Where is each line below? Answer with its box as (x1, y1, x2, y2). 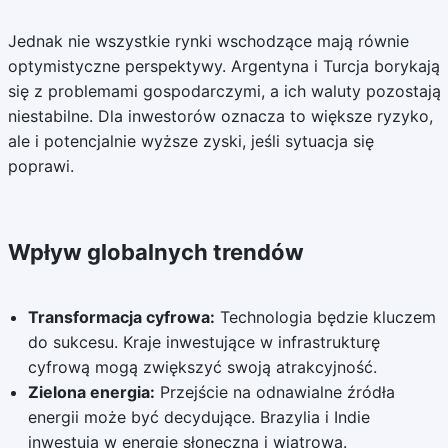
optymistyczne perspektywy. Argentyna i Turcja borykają (7, 56, 440, 76)
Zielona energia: (27, 382, 155, 402)
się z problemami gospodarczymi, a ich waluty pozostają (7, 81, 441, 101)
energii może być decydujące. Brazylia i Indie (27, 407, 370, 427)
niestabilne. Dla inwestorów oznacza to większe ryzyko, (7, 106, 433, 126)
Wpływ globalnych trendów (7, 239, 304, 265)
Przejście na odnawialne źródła (154, 382, 395, 402)
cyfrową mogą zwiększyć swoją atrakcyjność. (27, 357, 377, 377)
